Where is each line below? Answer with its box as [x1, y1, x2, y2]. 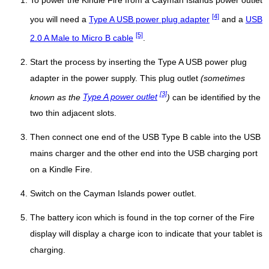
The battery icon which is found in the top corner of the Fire [30, 213, 255, 223]
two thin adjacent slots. [30, 109, 116, 118]
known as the [30, 92, 83, 102]
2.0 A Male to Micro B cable [30, 33, 133, 43]
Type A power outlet [83, 92, 157, 102]
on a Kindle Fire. [30, 165, 92, 175]
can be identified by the [170, 92, 261, 102]
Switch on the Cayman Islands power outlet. [30, 189, 196, 199]
